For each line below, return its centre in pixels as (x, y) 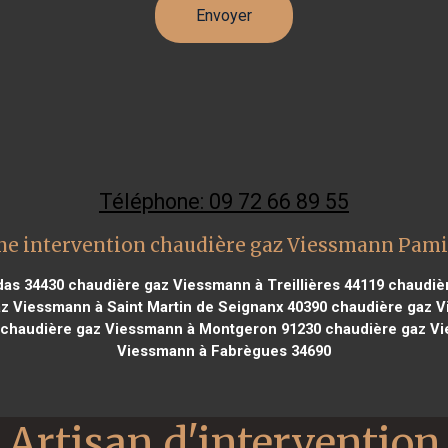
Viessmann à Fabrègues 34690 (224, 350)
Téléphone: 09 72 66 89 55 (224, 201)
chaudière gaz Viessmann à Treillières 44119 (223, 284)
